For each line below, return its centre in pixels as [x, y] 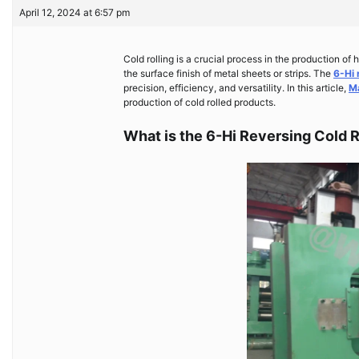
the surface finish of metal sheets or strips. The [228, 73]
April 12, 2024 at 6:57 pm [75, 12]
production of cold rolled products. [200, 102]
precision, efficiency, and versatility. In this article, [236, 88]
